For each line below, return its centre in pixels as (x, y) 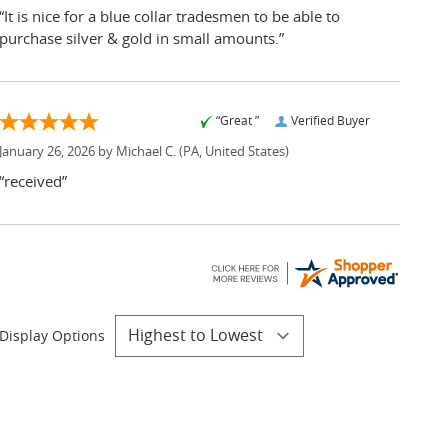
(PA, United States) (232, 153)
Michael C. (146, 153)
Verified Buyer (330, 121)
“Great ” (237, 121)
